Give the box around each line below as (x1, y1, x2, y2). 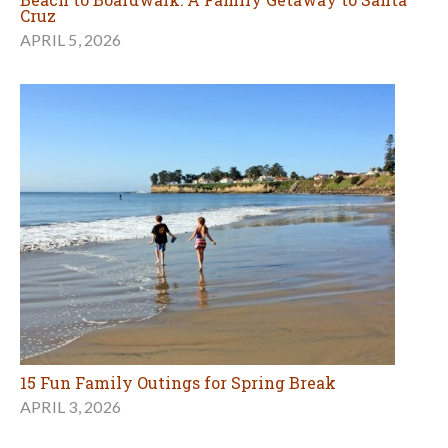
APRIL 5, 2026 (20, 30, 122, 50)
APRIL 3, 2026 (20, 397, 122, 417)
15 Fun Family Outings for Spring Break (20, 372, 336, 394)
